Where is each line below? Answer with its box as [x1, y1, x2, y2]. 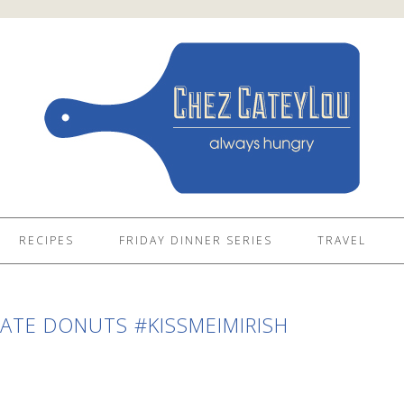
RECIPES [19, 233, 74, 248]
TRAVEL [317, 233, 366, 248]
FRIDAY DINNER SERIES [119, 233, 272, 248]
